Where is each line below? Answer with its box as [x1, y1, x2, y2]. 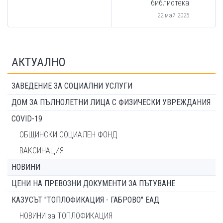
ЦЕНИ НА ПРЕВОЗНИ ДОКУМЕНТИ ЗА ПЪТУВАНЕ [11, 179, 175, 189]
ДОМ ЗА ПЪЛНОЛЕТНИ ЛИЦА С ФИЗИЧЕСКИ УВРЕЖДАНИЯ [11, 98, 211, 108]
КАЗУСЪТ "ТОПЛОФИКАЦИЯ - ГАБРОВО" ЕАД [11, 195, 159, 205]
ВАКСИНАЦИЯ [19, 146, 64, 156]
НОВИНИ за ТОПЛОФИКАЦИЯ [19, 211, 112, 221]
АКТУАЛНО [11, 55, 66, 70]
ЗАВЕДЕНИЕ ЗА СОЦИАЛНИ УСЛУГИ [11, 81, 132, 91]
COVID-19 [11, 114, 42, 124]
